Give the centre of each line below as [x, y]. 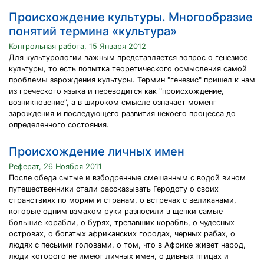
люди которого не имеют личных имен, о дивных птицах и [119, 256]
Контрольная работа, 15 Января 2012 [77, 46]
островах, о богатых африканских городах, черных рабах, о [122, 234]
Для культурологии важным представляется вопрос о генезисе [128, 57]
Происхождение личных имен [97, 151]
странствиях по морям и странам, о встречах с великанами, [123, 200]
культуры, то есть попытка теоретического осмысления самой [128, 69]
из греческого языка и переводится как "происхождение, [116, 91]
